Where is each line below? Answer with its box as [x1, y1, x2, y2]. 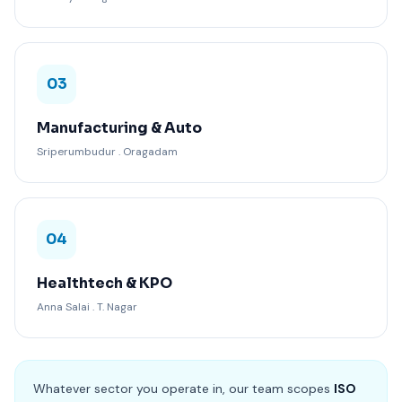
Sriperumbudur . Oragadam [37, 144, 178, 159]
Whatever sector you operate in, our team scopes [33, 380, 334, 397]
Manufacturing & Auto [37, 118, 202, 137]
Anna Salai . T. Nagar [37, 299, 137, 314]
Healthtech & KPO [37, 273, 172, 293]
